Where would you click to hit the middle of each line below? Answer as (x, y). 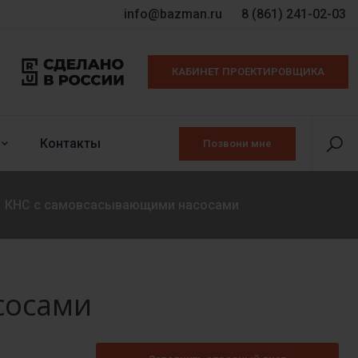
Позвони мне (237, 143)
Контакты (70, 143)
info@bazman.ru (175, 14)
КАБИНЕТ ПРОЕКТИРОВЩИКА (248, 72)
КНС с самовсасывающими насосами (122, 205)
